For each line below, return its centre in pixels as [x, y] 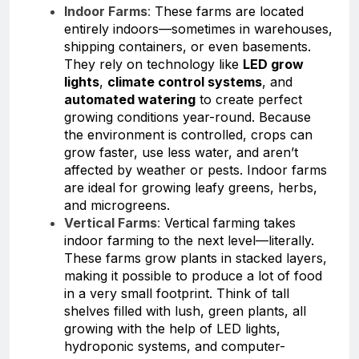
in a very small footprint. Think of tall [177, 293]
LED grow [273, 64]
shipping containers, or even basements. [188, 46]
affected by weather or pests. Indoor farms [196, 169]
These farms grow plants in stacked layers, [196, 258]
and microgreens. [117, 205]
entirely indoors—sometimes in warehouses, [198, 28]
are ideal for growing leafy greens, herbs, [191, 187]
